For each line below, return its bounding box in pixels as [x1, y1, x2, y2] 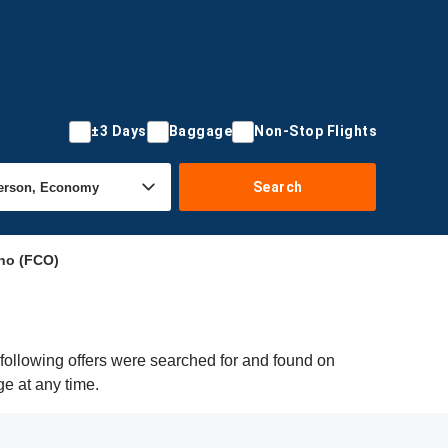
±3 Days [91, 123, 147, 139]
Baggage [168, 123, 232, 139]
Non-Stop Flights [254, 123, 377, 139]
